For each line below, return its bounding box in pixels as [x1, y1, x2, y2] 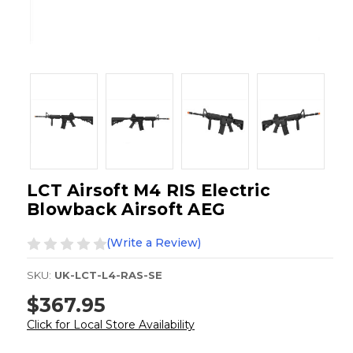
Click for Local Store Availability [27, 317, 195, 332]
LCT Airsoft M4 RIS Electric [27, 180, 270, 201]
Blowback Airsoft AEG [27, 199, 225, 220]
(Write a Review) [106, 236, 201, 251]
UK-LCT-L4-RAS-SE [54, 269, 162, 282]
